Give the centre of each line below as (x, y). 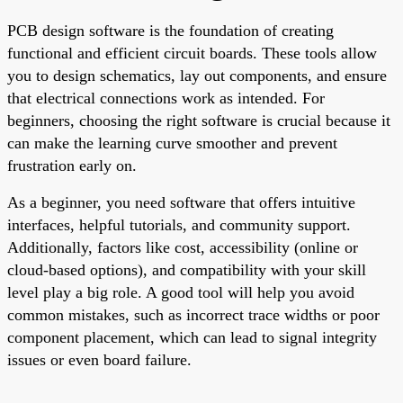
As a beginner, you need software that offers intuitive (181, 202)
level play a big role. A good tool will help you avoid (181, 292)
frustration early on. (72, 165)
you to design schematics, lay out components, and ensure (197, 75)
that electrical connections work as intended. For (166, 98)
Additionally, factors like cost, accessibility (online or (183, 247)
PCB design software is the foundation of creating (170, 30)
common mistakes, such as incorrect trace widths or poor (193, 314)
